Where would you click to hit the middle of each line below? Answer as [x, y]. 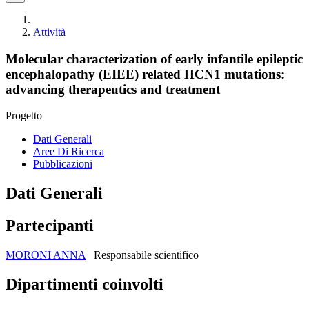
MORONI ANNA [46, 255]
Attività [49, 32]
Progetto [24, 116]
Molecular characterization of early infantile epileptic [154, 59]
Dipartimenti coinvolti [84, 285]
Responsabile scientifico [146, 255]
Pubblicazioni [63, 164]
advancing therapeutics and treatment [113, 89]
